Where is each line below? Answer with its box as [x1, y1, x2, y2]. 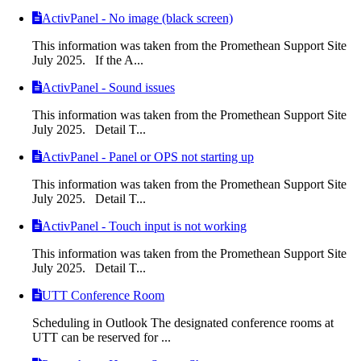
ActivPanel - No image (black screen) [42, 10, 233, 25]
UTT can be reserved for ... [32, 330, 171, 344]
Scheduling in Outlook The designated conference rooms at [32, 315, 334, 330]
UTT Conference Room [42, 288, 164, 302]
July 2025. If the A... [32, 52, 143, 67]
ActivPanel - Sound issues [42, 80, 175, 94]
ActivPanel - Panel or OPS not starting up [42, 149, 254, 164]
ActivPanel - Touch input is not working [42, 218, 247, 233]
